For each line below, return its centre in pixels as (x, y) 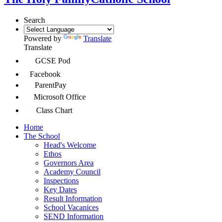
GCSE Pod (53, 60)
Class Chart (54, 110)
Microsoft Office (60, 97)
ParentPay (51, 85)
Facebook (45, 74)
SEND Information (74, 216)
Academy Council (72, 171)
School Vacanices (71, 207)
